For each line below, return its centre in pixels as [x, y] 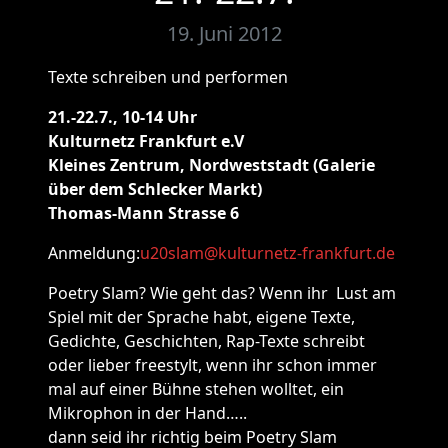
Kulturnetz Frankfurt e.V [146, 141]
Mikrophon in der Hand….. [147, 413]
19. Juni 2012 [224, 33]
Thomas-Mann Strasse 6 [143, 213]
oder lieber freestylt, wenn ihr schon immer [212, 365]
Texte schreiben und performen [168, 77]
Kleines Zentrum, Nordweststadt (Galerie [211, 165]
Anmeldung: [94, 253]
